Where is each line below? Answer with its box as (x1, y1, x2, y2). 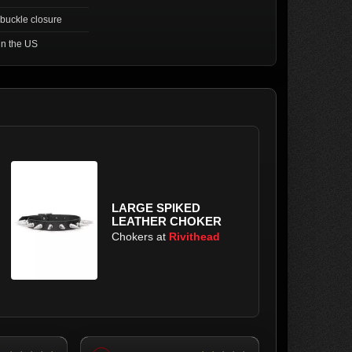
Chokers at (112, 229, 169, 243)
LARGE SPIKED (112, 200, 200, 214)
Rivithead (169, 229, 220, 243)
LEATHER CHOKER (112, 214, 222, 228)
